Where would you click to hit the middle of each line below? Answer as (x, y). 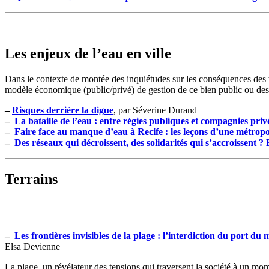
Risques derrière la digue (63, 110)
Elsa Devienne (32, 246)
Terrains (31, 179)
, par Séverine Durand (155, 110)
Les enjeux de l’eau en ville (88, 54)
